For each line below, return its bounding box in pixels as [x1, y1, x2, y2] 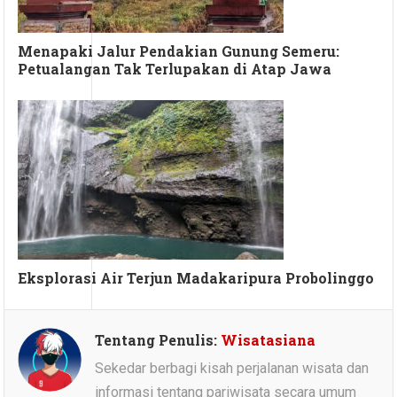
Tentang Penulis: [95, 331, 222, 350]
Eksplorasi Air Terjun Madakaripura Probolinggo [18, 269, 375, 288]
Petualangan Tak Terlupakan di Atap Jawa [18, 59, 332, 79]
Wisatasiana [221, 331, 316, 350]
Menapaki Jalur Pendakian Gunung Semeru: [18, 42, 340, 61]
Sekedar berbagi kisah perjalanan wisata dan [95, 360, 370, 378]
